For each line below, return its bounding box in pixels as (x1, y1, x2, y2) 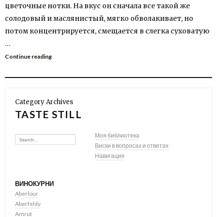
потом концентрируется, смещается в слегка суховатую (5, 27, 209, 35)
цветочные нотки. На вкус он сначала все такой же (5, 1, 190, 10)
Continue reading (5, 53, 52, 60)
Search (15, 132, 33, 139)
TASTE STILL (15, 108, 82, 120)
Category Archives (15, 98, 73, 106)
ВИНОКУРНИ (15, 180, 54, 187)
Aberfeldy (15, 200, 41, 207)
